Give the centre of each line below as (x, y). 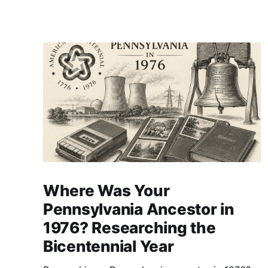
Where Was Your (106, 191)
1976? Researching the (130, 228)
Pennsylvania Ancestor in (138, 209)
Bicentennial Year (109, 246)
